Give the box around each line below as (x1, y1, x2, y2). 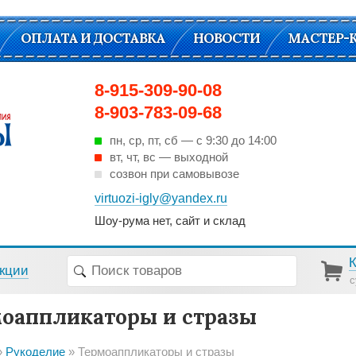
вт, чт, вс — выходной (110, 150, 228, 164)
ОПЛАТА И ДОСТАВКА (21, 29, 165, 47)
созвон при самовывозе (110, 167, 239, 180)
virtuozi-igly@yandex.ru (95, 192, 227, 205)
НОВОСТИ (193, 29, 260, 47)
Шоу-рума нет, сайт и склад (95, 213, 246, 227)
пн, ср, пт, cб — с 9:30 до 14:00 (110, 133, 277, 147)
